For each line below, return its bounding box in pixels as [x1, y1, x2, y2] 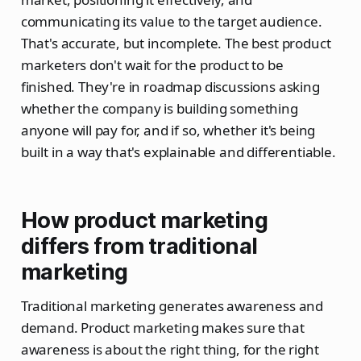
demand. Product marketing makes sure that [20, 317, 305, 337]
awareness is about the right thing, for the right [20, 339, 319, 359]
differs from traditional [20, 232, 258, 259]
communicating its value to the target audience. [20, 11, 322, 31]
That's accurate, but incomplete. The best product [20, 33, 331, 52]
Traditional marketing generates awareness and [20, 296, 324, 315]
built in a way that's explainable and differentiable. [20, 142, 336, 161]
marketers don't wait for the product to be [20, 55, 284, 74]
